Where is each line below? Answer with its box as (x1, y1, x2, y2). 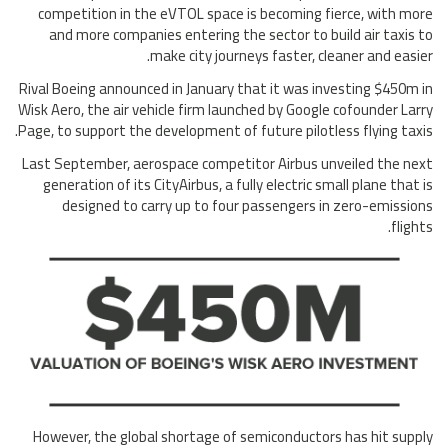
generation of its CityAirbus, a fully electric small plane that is (43, 170, 433, 200)
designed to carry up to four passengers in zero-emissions (62, 191, 433, 221)
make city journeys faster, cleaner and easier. (150, 41, 433, 71)
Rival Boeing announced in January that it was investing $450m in (19, 74, 433, 104)
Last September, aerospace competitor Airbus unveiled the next (22, 149, 433, 179)
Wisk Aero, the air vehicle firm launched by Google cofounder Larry (18, 95, 433, 125)
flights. (391, 212, 433, 242)
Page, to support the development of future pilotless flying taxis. (18, 116, 433, 146)
